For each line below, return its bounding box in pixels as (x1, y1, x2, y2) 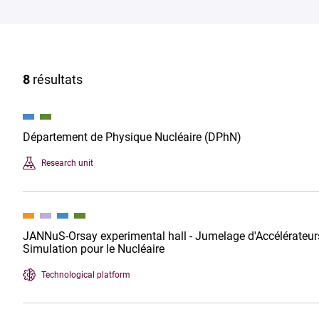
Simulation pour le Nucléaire (23, 242, 164, 256)
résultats (30, 72, 83, 87)
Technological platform (41, 269, 130, 280)
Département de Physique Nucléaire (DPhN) (23, 130, 241, 144)
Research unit (41, 157, 93, 168)
